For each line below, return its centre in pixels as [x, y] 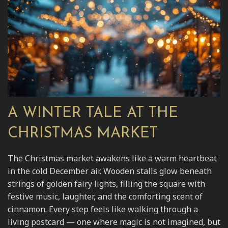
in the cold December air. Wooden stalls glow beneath [110, 171]
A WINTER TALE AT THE [93, 113]
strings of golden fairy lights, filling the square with [106, 183]
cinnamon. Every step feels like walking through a [103, 209]
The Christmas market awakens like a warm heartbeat [112, 158]
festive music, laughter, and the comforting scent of [105, 196]
